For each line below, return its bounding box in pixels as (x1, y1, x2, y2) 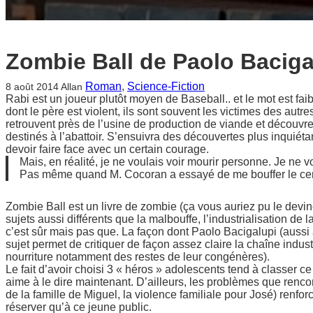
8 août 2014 (6, 80, 59, 92)
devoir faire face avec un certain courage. (6, 143, 209, 155)
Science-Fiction (126, 80, 205, 92)
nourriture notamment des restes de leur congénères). (6, 250, 270, 263)
